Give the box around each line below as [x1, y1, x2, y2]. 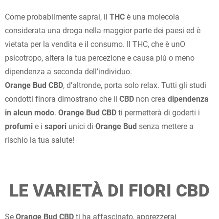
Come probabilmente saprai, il [5, 12, 109, 22]
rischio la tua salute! [5, 135, 74, 145]
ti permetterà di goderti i [116, 108, 200, 117]
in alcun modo [5, 108, 54, 117]
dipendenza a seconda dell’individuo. [5, 66, 132, 76]
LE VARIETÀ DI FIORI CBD [9, 180, 210, 201]
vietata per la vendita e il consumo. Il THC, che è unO [5, 39, 185, 49]
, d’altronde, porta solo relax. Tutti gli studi [63, 80, 206, 90]
